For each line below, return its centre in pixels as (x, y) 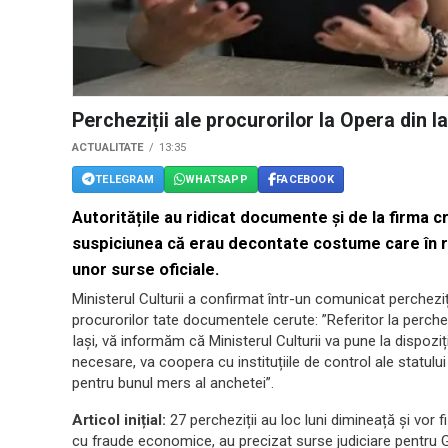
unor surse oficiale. (145, 270)
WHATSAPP (216, 179)
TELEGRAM (124, 179)
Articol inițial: (119, 420)
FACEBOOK (305, 179)
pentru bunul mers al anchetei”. (173, 383)
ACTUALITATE (108, 148)
